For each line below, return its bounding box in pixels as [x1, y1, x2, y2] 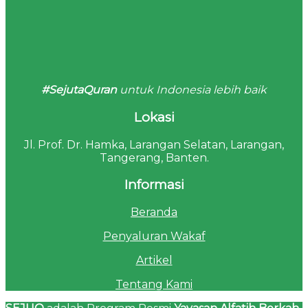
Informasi [124, 177, 184, 193]
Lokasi [133, 109, 175, 125]
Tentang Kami [115, 277, 192, 291]
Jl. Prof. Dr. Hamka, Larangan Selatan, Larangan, [24, 137, 284, 151]
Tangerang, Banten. [99, 151, 209, 164]
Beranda [131, 205, 177, 219]
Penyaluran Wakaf [102, 229, 206, 243]
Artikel [135, 253, 173, 267]
